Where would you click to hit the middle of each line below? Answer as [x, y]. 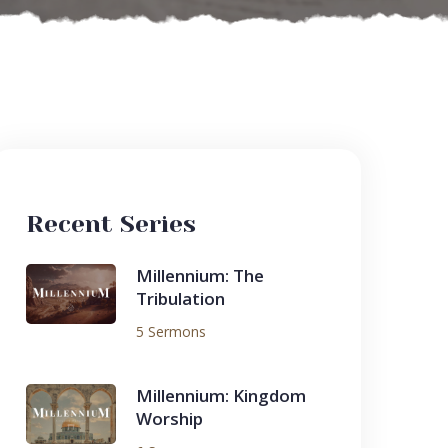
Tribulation [180, 298]
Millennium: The [200, 275]
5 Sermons [171, 331]
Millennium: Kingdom [221, 395]
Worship [169, 418]
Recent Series [111, 224]
